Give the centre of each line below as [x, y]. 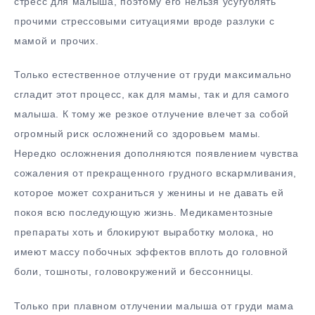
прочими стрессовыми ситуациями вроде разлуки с [144, 21]
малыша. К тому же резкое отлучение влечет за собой [152, 114]
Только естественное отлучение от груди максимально [153, 75]
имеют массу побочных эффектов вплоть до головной [151, 252]
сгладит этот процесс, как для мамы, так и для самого [152, 95]
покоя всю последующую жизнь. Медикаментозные [144, 213]
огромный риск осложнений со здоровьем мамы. [138, 134]
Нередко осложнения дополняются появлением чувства [156, 154]
